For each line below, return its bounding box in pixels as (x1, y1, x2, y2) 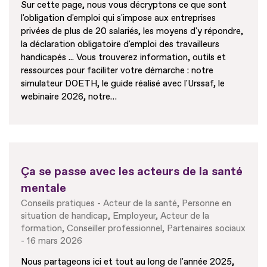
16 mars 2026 (27, 235, 82, 247)
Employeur (113, 210, 156, 222)
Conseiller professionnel (67, 223, 162, 235)
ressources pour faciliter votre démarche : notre (21, 65, 213, 77)
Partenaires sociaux (167, 223, 246, 235)
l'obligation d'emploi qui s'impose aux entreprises (21, 13, 216, 24)
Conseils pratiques (21, 198, 95, 210)
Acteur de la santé (103, 198, 177, 210)
